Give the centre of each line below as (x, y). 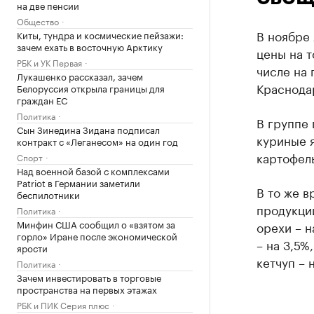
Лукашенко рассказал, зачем (80, 76)
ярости (32, 247)
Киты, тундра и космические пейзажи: (100, 34)
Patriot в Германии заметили (78, 182)
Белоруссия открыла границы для (91, 88)
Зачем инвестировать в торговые (89, 277)
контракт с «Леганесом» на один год (97, 141)
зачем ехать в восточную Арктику (90, 46)
